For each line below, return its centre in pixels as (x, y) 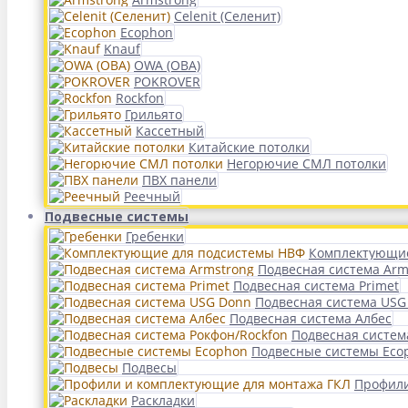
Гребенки (155, 236)
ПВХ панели (179, 180)
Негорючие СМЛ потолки (306, 163)
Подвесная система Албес (311, 318)
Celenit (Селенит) (227, 16)
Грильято (153, 114)
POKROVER (167, 82)
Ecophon (147, 32)
